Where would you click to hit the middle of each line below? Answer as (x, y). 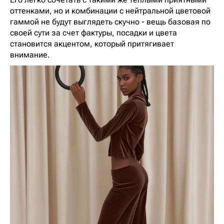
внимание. (30, 55)
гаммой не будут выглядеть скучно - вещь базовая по (110, 22)
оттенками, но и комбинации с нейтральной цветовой (110, 11)
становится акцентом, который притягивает (92, 44)
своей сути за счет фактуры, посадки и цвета (93, 33)
